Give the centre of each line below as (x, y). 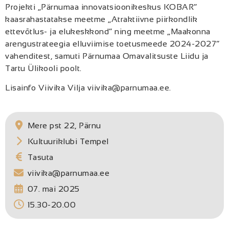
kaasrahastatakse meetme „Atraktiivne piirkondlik (101, 19)
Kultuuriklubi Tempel (68, 141)
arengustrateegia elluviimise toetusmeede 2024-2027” (112, 43)
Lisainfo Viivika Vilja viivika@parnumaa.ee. (88, 88)
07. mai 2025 (53, 189)
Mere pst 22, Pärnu (64, 125)
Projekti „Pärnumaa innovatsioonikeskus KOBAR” (101, 7)
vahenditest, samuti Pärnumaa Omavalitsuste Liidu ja (107, 56)
